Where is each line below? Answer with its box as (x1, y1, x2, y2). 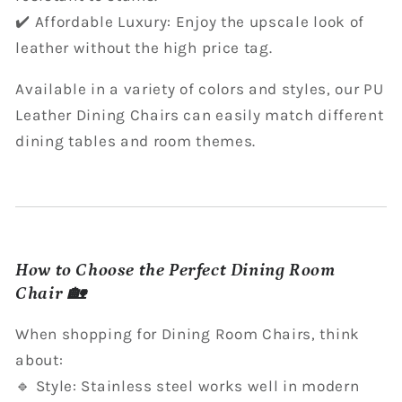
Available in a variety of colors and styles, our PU (15, 80, 384, 99)
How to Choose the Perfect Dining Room (15, 260, 336, 281)
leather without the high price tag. (15, 38, 273, 57)
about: (15, 350, 64, 369)
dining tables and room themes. (15, 132, 256, 151)
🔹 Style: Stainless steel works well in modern (15, 376, 360, 395)
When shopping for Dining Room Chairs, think (15, 324, 360, 343)
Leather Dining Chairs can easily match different (15, 106, 384, 125)
